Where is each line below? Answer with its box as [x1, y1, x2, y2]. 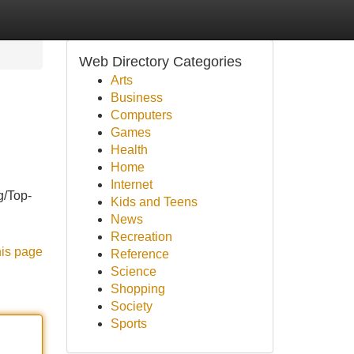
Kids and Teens [110, 195, 198, 209]
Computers [110, 108, 172, 122]
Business [110, 91, 163, 104]
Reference [110, 247, 169, 261]
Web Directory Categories [78, 54, 242, 70]
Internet [110, 178, 153, 191]
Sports [110, 317, 147, 330]
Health [110, 143, 148, 156]
